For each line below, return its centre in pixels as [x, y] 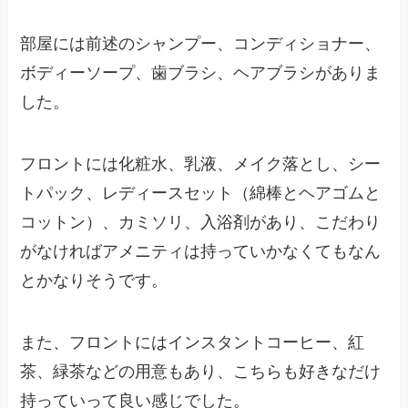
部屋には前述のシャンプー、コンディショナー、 [201, 43]
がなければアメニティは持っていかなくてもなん [201, 251]
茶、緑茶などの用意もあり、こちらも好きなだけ [201, 371]
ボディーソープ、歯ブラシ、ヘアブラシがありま [201, 72]
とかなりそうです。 [94, 280]
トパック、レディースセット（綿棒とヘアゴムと [201, 193]
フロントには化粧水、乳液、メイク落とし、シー [201, 163]
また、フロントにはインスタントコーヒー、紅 [193, 342]
